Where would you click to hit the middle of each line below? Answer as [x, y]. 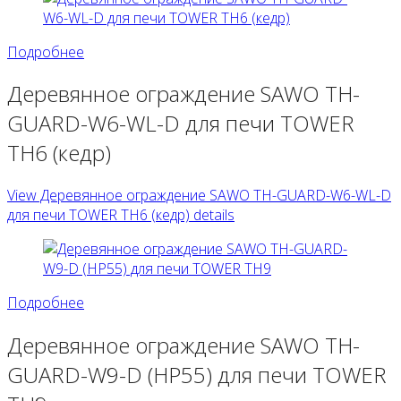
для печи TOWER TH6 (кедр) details [121, 215]
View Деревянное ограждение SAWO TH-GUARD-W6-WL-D [199, 196]
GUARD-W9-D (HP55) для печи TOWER [197, 375]
